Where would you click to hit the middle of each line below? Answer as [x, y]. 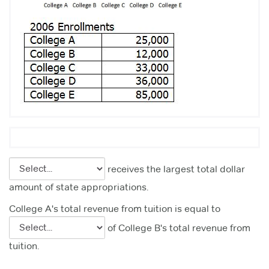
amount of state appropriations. [79, 187]
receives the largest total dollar [175, 169]
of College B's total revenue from [178, 228]
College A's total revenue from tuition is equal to [115, 208]
